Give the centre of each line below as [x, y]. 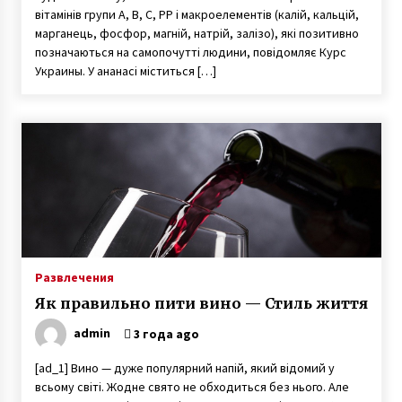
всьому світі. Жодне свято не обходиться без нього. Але [192, 387]
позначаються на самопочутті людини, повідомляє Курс [190, 52]
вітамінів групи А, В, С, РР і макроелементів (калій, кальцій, [197, 14]
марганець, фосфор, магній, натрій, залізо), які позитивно [197, 33]
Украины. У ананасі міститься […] [125, 71]
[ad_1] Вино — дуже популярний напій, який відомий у [184, 368]
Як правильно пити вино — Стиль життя [201, 303]
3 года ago [165, 334]
